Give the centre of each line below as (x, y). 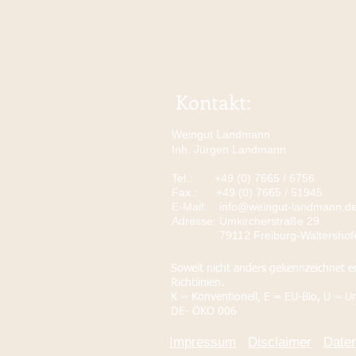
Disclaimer (280, 342)
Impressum (203, 342)
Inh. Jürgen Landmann (229, 149)
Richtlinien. (199, 283)
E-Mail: (194, 207)
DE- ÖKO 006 (204, 311)
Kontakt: (213, 102)
